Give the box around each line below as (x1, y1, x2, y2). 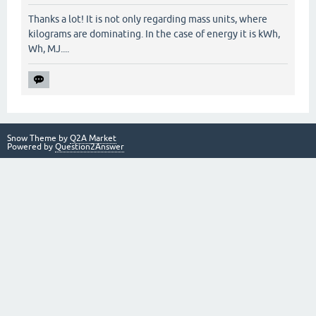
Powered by (7, 141, 55, 152)
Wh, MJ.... (28, 42, 69, 54)
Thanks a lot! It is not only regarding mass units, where (28, 13, 267, 25)
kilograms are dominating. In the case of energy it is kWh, (28, 28, 280, 39)
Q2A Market (70, 133, 116, 143)
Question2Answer (55, 141, 124, 152)
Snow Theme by (7, 133, 70, 143)
